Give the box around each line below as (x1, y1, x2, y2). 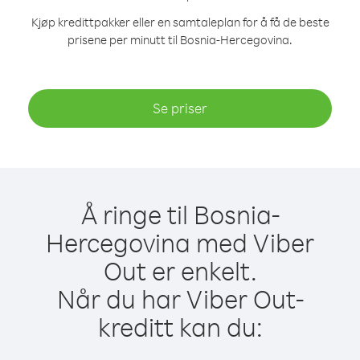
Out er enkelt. (103, 254, 257, 287)
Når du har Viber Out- (56, 282, 304, 315)
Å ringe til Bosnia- (80, 198, 280, 231)
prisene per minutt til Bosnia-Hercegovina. (67, 32, 292, 47)
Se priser (153, 100, 207, 117)
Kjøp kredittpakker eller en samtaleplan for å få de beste (31, 14, 329, 30)
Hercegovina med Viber (46, 226, 314, 259)
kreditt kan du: (97, 310, 263, 343)
